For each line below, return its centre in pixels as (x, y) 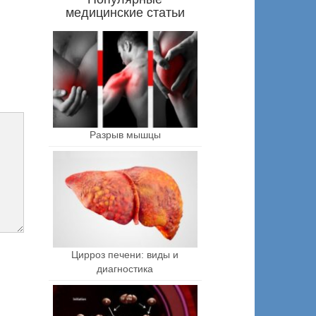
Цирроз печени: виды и (125, 254)
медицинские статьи (125, 12)
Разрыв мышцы (125, 134)
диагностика (125, 268)
